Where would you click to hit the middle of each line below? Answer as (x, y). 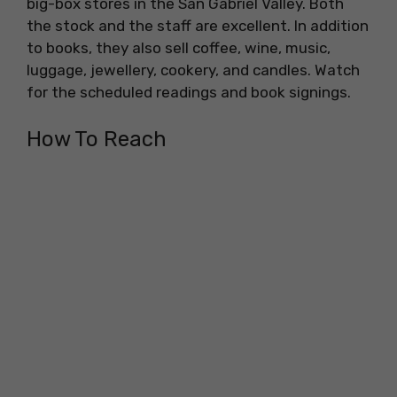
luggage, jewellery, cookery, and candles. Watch (193, 70)
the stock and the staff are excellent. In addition (198, 26)
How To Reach (97, 139)
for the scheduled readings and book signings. (189, 93)
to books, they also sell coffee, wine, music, (179, 48)
